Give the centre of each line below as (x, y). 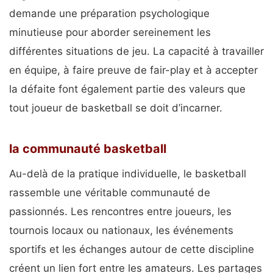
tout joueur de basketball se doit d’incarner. (116, 108)
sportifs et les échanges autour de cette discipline (132, 250)
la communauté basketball (88, 149)
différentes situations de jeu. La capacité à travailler (136, 51)
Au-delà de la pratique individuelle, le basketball (128, 174)
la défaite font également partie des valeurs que (127, 89)
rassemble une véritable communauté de (110, 193)
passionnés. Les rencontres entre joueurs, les (120, 212)
